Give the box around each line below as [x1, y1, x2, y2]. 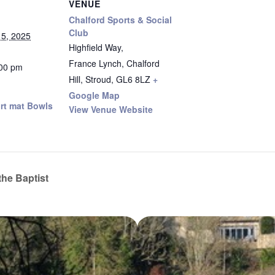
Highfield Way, [69, 41, 123, 53]
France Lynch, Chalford [69, 57, 160, 69]
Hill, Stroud [69, 73, 111, 85]
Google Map [69, 89, 120, 101]
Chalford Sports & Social [69, 14, 172, 26]
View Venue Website [69, 103, 153, 115]
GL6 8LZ [116, 73, 150, 85]
